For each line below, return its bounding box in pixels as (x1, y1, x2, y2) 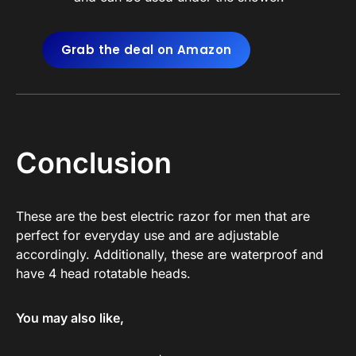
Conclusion (16, 145, 172, 180)
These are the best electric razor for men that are (16, 207, 310, 224)
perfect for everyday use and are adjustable (16, 226, 279, 243)
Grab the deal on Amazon (60, 41, 232, 58)
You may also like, (16, 309, 124, 326)
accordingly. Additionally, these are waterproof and (16, 246, 323, 262)
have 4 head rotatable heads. (16, 265, 191, 281)
